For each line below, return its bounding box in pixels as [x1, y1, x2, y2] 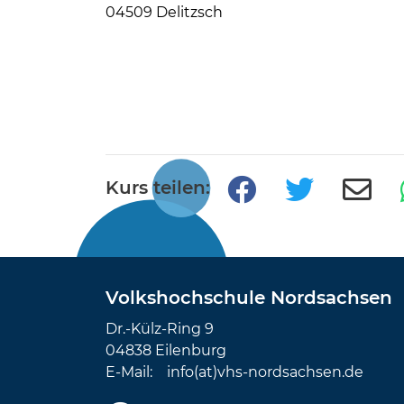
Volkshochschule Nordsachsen [106, 287, 392, 308]
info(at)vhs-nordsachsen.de [167, 363, 363, 381]
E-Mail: [106, 363, 167, 381]
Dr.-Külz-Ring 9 [106, 320, 214, 337]
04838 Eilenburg [106, 342, 226, 359]
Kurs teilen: [106, 177, 210, 198]
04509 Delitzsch [106, 4, 223, 21]
